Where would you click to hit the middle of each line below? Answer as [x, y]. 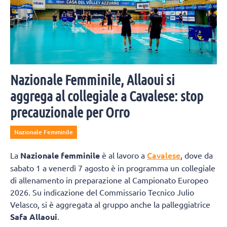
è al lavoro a [123, 155]
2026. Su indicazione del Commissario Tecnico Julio [102, 192]
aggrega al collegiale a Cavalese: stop [107, 96]
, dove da [197, 155]
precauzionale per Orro [70, 112]
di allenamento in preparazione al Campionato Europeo [109, 180]
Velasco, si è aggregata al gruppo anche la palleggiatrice [110, 204]
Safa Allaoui [34, 216]
